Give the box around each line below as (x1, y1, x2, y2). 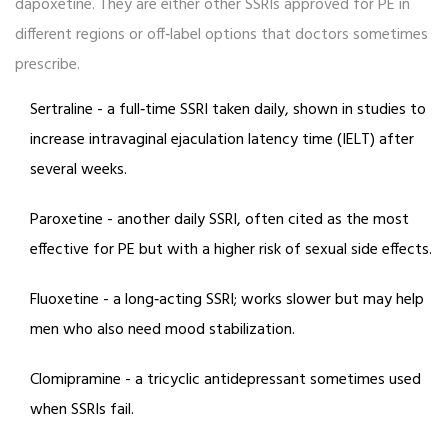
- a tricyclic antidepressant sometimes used (121, 367, 421, 394)
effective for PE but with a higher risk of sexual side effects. (30, 237, 432, 264)
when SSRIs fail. (30, 397, 134, 424)
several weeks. (30, 157, 127, 184)
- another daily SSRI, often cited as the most (103, 207, 409, 234)
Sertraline (30, 97, 93, 124)
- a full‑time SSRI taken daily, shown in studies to (93, 97, 426, 124)
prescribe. (15, 52, 80, 79)
